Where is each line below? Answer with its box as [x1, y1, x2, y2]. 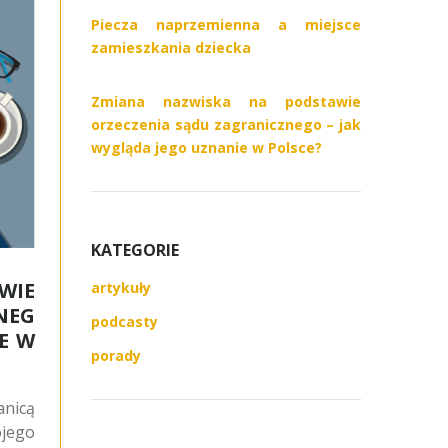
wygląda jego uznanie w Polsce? [91, 137, 322, 157]
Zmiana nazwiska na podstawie [91, 91, 361, 111]
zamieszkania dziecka [91, 37, 251, 57]
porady [91, 346, 141, 366]
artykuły [91, 277, 151, 297]
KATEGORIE [91, 238, 179, 261]
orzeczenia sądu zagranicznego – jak [91, 114, 361, 134]
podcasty [91, 311, 158, 331]
